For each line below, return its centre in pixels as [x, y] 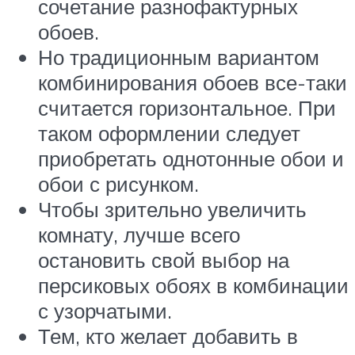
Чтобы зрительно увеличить [172, 210]
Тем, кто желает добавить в [168, 336]
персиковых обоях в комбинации [193, 286]
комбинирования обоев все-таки [193, 83]
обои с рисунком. [118, 184]
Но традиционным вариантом [179, 57]
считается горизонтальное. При [187, 108]
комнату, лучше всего [139, 235]
